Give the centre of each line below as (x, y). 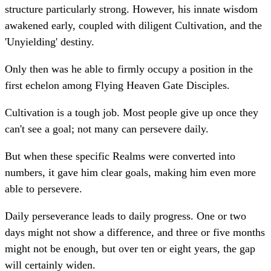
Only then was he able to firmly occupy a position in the (129, 69)
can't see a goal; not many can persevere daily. (107, 129)
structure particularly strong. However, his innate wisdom (131, 9)
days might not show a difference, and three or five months (135, 233)
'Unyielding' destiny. (50, 42)
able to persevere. (44, 189)
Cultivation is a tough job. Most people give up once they (132, 113)
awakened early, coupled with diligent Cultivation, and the (133, 26)
